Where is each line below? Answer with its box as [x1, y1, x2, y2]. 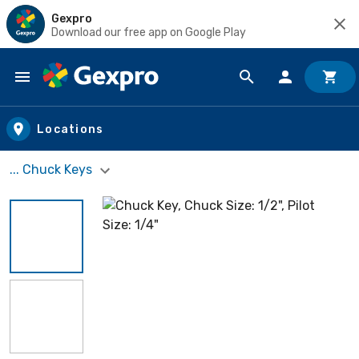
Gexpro [51, 11, 92, 26]
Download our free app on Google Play [51, 25, 246, 39]
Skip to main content [15, 83, 154, 102]
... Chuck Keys [10, 162, 95, 177]
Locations [37, 122, 104, 136]
